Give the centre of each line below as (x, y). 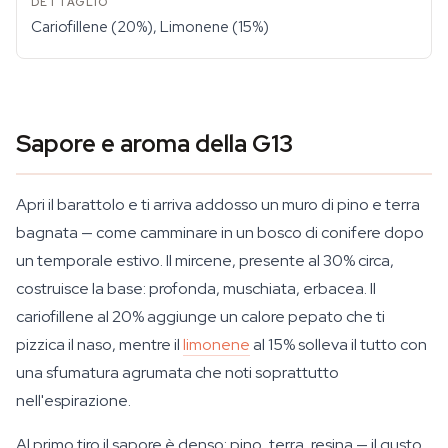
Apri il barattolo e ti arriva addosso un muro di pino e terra (218, 204)
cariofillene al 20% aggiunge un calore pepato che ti (200, 316)
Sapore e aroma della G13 (154, 143)
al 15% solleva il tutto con (338, 344)
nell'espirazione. (73, 400)
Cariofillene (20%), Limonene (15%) (150, 27)
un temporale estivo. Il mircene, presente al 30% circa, (205, 260)
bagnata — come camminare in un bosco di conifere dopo (220, 232)
